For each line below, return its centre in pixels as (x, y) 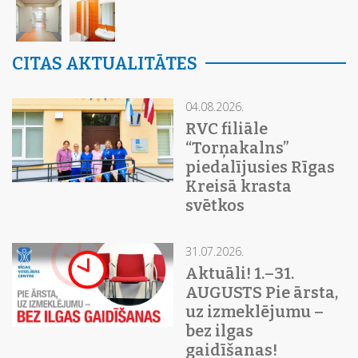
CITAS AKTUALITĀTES (105, 63)
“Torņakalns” (237, 147)
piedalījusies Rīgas (260, 167)
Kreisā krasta (238, 186)
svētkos (215, 205)
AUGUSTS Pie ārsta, (261, 292)
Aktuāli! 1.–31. (239, 273)
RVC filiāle (226, 128)
